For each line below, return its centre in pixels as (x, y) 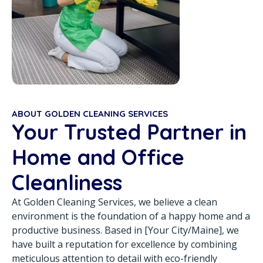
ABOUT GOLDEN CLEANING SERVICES (90, 114)
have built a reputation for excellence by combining (124, 245)
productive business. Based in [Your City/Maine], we (125, 230)
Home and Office (98, 157)
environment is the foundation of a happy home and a (131, 216)
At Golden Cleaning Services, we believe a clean (114, 202)
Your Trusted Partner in (129, 132)
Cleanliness (67, 183)
